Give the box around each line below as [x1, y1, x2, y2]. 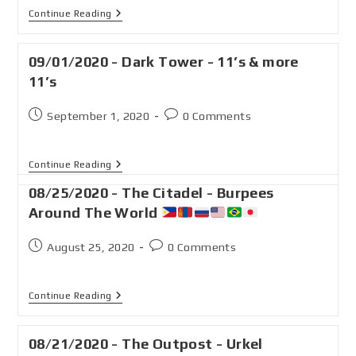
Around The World [28, 204, 161, 221]
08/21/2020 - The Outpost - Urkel [28, 335, 263, 352]
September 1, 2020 [47, 110, 150, 122]
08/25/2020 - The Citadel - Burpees [28, 184, 274, 201]
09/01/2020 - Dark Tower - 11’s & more [28, 53, 299, 70]
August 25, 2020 [47, 241, 135, 253]
